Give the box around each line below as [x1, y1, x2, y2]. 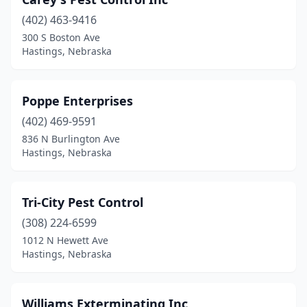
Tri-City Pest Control [22, 194, 143, 210]
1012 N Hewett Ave [22, 234, 108, 247]
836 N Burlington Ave [22, 132, 120, 145]
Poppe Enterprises [22, 93, 133, 109]
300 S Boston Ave [22, 31, 100, 44]
